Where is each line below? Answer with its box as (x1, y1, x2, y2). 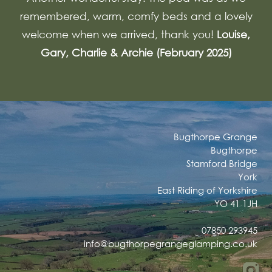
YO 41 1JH (214, 197, 257, 209)
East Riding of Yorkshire (157, 184, 257, 196)
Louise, (217, 28, 250, 41)
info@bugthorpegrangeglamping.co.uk (84, 237, 257, 250)
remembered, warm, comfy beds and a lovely (19, 10, 253, 22)
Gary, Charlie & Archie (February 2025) (40, 46, 232, 59)
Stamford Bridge (186, 157, 257, 169)
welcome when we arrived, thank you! (22, 28, 217, 41)
